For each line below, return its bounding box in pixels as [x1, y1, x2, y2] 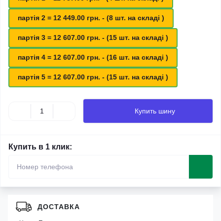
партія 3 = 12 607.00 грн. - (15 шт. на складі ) [18, 34, 168, 41]
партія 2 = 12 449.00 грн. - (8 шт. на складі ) [18, 14, 164, 22]
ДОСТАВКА [37, 202, 80, 211]
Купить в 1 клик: [8, 143, 72, 151]
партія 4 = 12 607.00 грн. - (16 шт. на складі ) [18, 53, 168, 61]
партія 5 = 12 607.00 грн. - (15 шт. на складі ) [18, 73, 168, 81]
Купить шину [135, 107, 175, 115]
